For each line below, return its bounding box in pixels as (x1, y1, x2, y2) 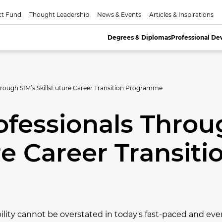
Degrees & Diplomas (108, 34, 171, 41)
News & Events (97, 11, 141, 18)
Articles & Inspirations (149, 11, 214, 18)
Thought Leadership (29, 11, 89, 18)
